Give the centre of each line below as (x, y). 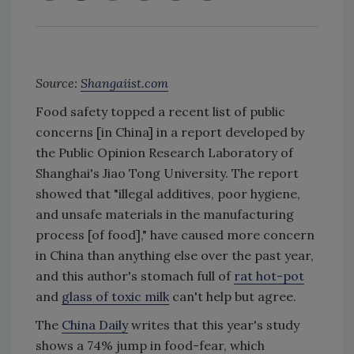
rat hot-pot (269, 276)
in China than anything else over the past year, (175, 256)
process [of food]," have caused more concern (175, 235)
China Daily (95, 325)
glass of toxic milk (115, 297)
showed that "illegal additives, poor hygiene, (168, 194)
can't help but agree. (233, 297)
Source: (58, 83)
